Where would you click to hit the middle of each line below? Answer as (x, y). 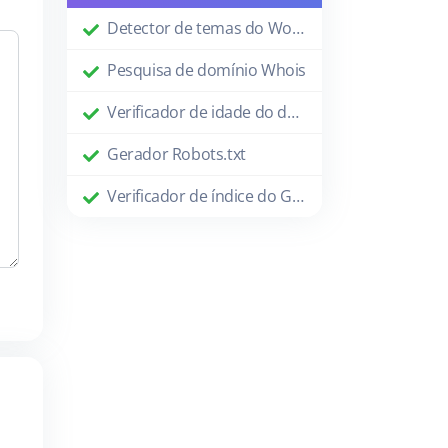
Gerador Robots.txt (176, 154)
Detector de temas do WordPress (297, 28)
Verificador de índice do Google (297, 196)
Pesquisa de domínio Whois (206, 70)
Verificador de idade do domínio (293, 112)
